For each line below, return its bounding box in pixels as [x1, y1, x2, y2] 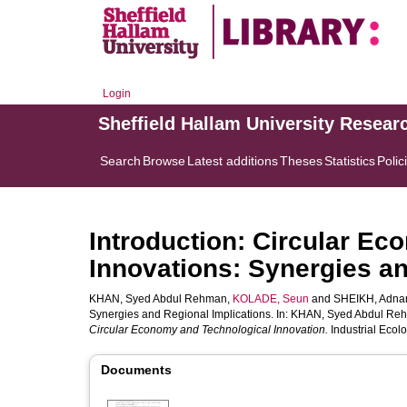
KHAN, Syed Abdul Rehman [89, 293, 227, 305]
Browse [143, 154, 185, 168]
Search [100, 154, 141, 168]
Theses [280, 154, 323, 168]
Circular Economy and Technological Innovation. [89, 323, 328, 336]
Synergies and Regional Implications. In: [89, 308, 291, 321]
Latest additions [187, 154, 278, 168]
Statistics [324, 154, 375, 168]
